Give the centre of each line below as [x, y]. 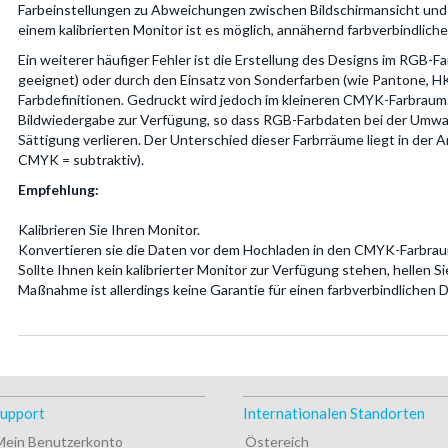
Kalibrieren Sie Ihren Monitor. [108, 229]
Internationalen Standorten [334, 413]
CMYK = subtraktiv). [80, 159]
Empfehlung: [58, 189]
